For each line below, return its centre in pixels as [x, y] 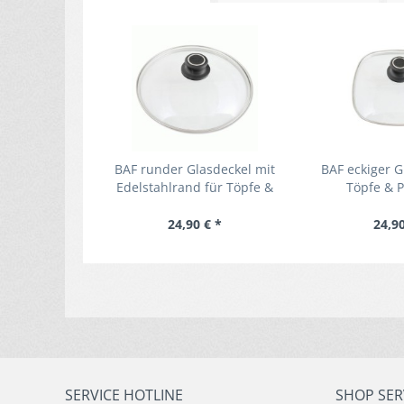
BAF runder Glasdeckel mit [195, 169]
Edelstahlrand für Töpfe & [195, 187]
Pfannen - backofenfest [195, 205]
